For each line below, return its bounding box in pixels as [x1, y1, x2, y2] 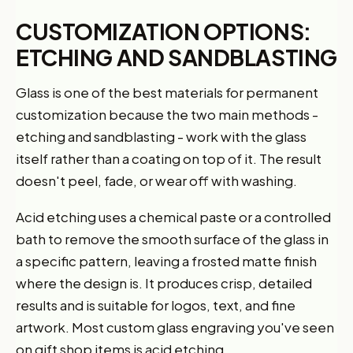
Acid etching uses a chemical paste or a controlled [16, 207, 331, 225]
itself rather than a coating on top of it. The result [16, 149, 321, 167]
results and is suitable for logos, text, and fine [16, 295, 295, 314]
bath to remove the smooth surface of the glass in [16, 229, 329, 247]
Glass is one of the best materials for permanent [16, 83, 318, 101]
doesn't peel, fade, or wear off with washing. [16, 171, 297, 189]
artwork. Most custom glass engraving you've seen [16, 318, 334, 336]
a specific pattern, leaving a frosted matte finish [16, 251, 317, 269]
